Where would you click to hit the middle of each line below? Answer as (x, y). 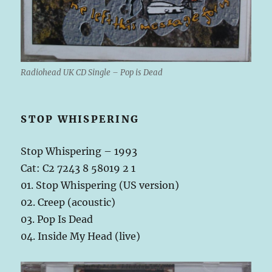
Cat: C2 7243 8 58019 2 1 (78, 168)
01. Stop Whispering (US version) (100, 185)
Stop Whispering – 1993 (79, 151)
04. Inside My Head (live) (81, 236)
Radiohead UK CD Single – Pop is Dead (92, 72)
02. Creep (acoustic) (68, 202)
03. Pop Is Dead (57, 219)
